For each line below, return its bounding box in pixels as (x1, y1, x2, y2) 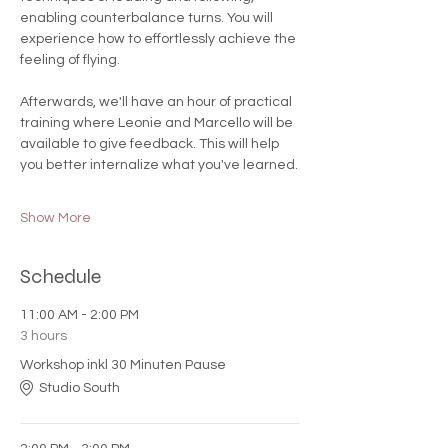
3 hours (20, 329, 67, 344)
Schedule (20, 264, 101, 290)
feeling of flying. (20, 53, 120, 68)
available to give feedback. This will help (20, 137, 282, 152)
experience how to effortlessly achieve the (20, 32, 299, 47)
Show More (20, 211, 91, 226)
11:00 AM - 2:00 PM (20, 308, 139, 323)
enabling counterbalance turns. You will (20, 11, 276, 26)
